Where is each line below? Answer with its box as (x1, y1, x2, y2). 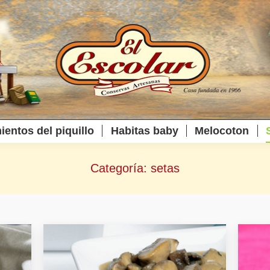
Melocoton (195, 124, 250, 137)
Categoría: (90, 162, 151, 175)
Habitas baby (110, 124, 178, 137)
